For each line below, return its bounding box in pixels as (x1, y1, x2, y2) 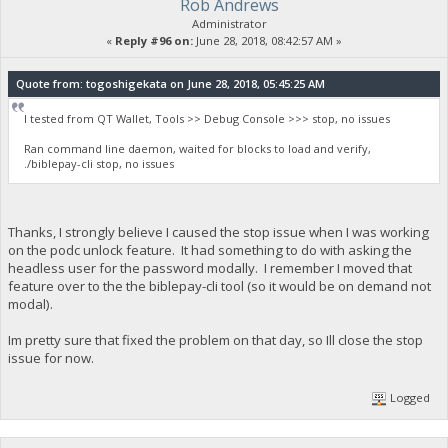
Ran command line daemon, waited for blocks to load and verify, (24, 141, 372, 157)
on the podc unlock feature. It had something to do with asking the (7, 241, 412, 260)
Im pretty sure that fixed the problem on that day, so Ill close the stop (7, 331, 423, 350)
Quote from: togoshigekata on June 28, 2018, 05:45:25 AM (15, 75, 325, 91)
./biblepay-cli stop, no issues (24, 156, 175, 172)
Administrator (191, 15, 267, 31)
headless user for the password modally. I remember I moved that (7, 259, 412, 278)
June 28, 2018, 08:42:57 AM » (193, 32, 342, 48)
